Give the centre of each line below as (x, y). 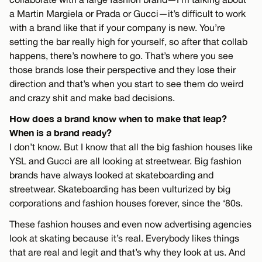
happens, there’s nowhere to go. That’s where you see (121, 55)
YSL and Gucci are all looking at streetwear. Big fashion (125, 161)
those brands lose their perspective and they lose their (123, 69)
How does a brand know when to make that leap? (118, 118)
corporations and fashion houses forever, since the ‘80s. (126, 203)
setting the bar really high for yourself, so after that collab (128, 41)
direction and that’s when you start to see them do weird (126, 83)
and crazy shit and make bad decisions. (92, 97)
